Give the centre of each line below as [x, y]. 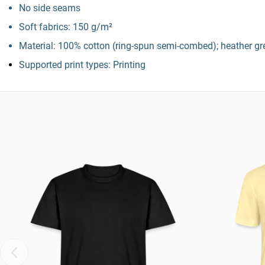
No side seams [50, 8]
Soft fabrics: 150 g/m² [66, 27]
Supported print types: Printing [82, 65]
